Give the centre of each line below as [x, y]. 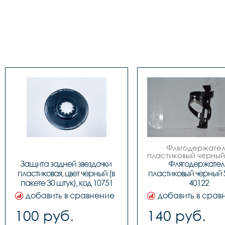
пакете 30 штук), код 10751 [67, 183]
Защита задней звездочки [66, 164]
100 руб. [44, 215]
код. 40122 [200, 163]
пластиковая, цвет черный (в [66, 173]
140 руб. [177, 215]
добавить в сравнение [70, 195]
